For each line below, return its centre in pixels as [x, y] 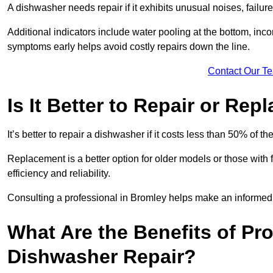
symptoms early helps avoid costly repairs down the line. [129, 47]
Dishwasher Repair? [102, 257]
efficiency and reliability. [59, 174]
